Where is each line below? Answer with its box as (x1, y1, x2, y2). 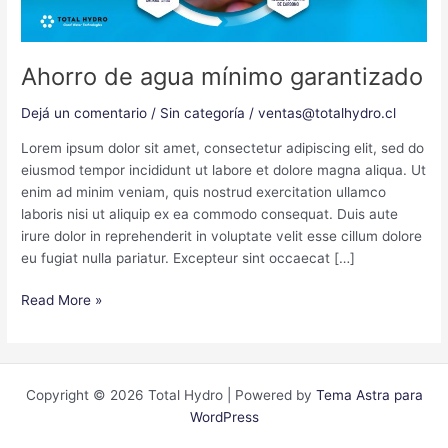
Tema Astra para (315, 387, 423, 404)
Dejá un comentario (21, 105, 148, 122)
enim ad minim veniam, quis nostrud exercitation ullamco (21, 183, 387, 200)
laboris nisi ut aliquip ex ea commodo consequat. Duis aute (21, 205, 399, 222)
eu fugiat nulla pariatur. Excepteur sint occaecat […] (21, 249, 356, 266)
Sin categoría (160, 105, 246, 122)
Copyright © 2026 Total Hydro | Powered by (25, 387, 316, 404)
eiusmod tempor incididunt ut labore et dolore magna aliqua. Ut (21, 161, 427, 178)
